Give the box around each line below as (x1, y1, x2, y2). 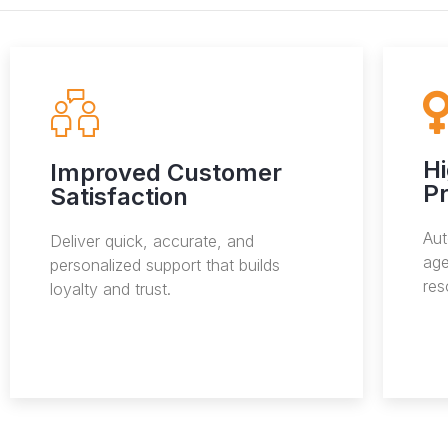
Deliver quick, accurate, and (50, 231, 254, 252)
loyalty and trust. (50, 279, 171, 300)
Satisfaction (50, 182, 188, 212)
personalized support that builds (50, 255, 280, 276)
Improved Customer (50, 158, 282, 188)
